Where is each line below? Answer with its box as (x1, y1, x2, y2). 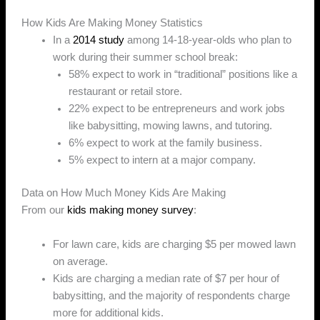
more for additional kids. (53, 306, 164, 319)
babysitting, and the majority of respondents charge (53, 289, 291, 301)
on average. (53, 255, 109, 267)
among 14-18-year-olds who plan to (124, 34, 292, 46)
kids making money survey (67, 204, 194, 216)
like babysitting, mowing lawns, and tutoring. (69, 120, 273, 132)
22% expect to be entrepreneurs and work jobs (69, 103, 286, 115)
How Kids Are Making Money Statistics (21, 17, 204, 29)
